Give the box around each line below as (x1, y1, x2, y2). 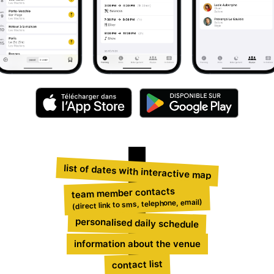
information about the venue (73, 237, 201, 250)
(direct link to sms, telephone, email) (72, 197, 203, 211)
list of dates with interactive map (63, 161, 211, 182)
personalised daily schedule (75, 215, 199, 231)
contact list (111, 257, 163, 272)
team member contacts (71, 185, 175, 201)
